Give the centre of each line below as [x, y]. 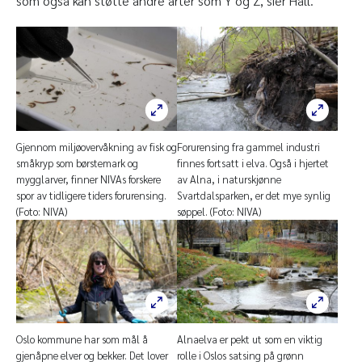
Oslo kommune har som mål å [82, 339]
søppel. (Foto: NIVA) [219, 211]
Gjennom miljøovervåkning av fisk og [97, 146]
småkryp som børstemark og [77, 162]
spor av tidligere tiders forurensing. [91, 195]
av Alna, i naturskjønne [229, 179]
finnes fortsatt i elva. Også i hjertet [253, 162]
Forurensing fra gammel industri [248, 146]
